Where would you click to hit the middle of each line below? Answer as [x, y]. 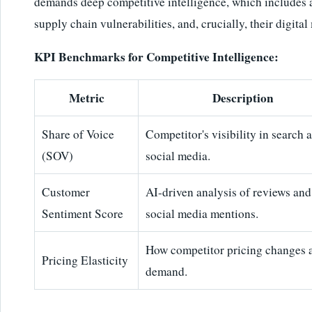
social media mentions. [202, 214]
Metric [86, 98]
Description [243, 98]
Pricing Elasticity [85, 260]
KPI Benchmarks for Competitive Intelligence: [156, 56]
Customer [66, 192]
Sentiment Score [83, 214]
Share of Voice [78, 134]
